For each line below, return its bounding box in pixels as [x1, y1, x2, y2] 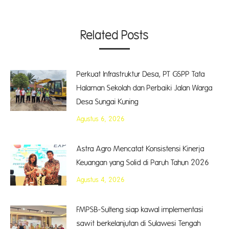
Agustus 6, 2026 [77, 116, 125, 123]
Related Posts [80, 29, 149, 42]
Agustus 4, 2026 [77, 176, 125, 184]
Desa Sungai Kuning [77, 98, 139, 106]
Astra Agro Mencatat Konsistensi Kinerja [77, 145, 204, 153]
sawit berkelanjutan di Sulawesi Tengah [77, 219, 201, 228]
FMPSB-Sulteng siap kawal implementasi [77, 205, 203, 214]
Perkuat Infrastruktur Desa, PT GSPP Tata [77, 70, 205, 79]
